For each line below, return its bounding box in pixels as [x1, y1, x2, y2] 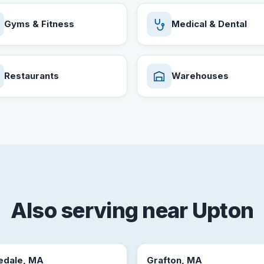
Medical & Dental [171, 18, 247, 29]
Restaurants [4, 70, 59, 81]
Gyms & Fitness [4, 18, 74, 29]
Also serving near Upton [10, 197, 254, 223]
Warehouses [171, 70, 229, 81]
